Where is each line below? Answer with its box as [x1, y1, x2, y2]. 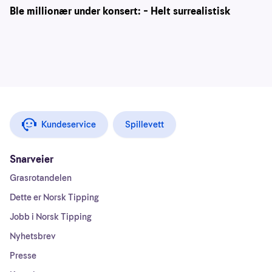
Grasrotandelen [10, 172, 72, 185]
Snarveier [10, 152, 53, 167]
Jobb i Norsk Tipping [10, 211, 92, 223]
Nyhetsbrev [10, 230, 56, 243]
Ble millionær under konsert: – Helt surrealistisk [10, 4, 230, 19]
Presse [10, 250, 36, 262]
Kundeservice [41, 118, 96, 131]
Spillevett [125, 118, 164, 131]
